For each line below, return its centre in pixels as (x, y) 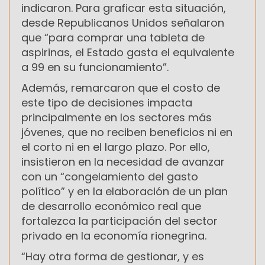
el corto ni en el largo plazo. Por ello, (116, 147)
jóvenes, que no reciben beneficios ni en (127, 132)
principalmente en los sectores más (117, 117)
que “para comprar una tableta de (113, 37)
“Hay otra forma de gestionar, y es (113, 256)
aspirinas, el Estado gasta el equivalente (128, 52)
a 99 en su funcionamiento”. (95, 67)
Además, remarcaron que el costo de (121, 88)
